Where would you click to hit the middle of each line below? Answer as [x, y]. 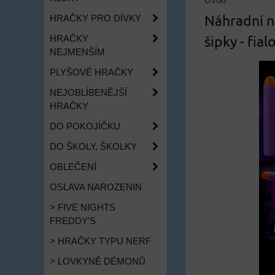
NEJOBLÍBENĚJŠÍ [88, 93]
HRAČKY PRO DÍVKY [95, 18]
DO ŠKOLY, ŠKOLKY [93, 147]
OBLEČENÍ [73, 167]
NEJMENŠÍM [77, 52]
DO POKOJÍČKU [85, 126]
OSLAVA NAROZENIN [96, 187]
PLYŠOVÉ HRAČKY [91, 72]
